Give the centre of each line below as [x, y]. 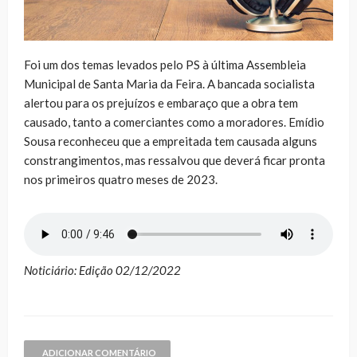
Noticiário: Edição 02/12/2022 [102, 270]
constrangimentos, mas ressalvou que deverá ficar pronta [175, 160]
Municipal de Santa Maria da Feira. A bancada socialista [169, 83]
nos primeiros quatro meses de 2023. [121, 179]
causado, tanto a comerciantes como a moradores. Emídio [174, 122]
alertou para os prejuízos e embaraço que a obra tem [161, 102]
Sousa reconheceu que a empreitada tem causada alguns [171, 141]
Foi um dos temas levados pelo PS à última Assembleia [165, 64]
